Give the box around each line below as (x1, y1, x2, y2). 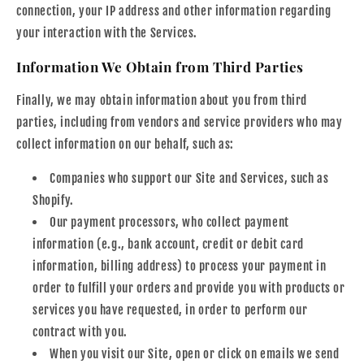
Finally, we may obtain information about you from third (16, 92, 308, 108)
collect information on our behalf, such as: (16, 136, 234, 152)
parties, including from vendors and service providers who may (16, 114, 343, 130)
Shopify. (32, 192, 74, 208)
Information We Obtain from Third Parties (16, 57, 304, 76)
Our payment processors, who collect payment (50, 214, 289, 230)
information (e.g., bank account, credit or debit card (32, 236, 304, 252)
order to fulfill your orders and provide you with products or (32, 279, 345, 296)
